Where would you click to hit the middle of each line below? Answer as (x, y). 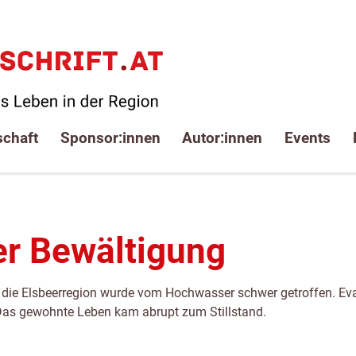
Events (308, 137)
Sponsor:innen (110, 137)
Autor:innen (222, 137)
